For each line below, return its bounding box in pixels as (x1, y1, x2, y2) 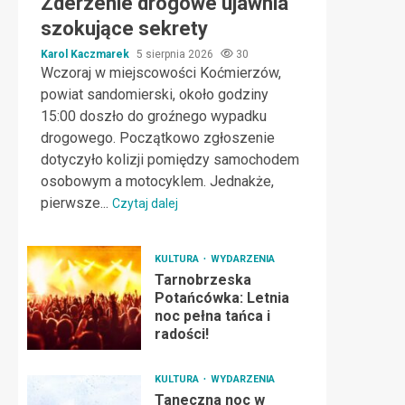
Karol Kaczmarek (41, 48, 132, 61)
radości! (154, 325, 209, 343)
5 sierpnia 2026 (137, 48, 216, 61)
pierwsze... (41, 194, 112, 212)
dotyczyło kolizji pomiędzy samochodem (41, 151, 299, 168)
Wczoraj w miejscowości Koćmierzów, (41, 64, 281, 81)
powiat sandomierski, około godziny (41, 86, 268, 103)
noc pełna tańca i (154, 307, 270, 325)
